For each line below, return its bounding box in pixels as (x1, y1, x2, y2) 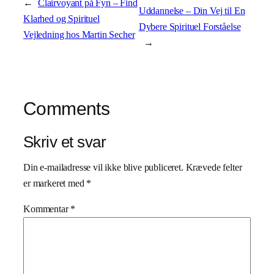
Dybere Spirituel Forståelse (138, 20, 241, 32)
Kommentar (23, 203, 71, 215)
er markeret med (23, 177, 87, 190)
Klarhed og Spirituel (23, 12, 100, 24)
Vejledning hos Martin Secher (23, 28, 135, 40)
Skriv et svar (23, 132, 106, 151)
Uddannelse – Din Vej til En (138, 4, 245, 17)
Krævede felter (185, 161, 242, 174)
